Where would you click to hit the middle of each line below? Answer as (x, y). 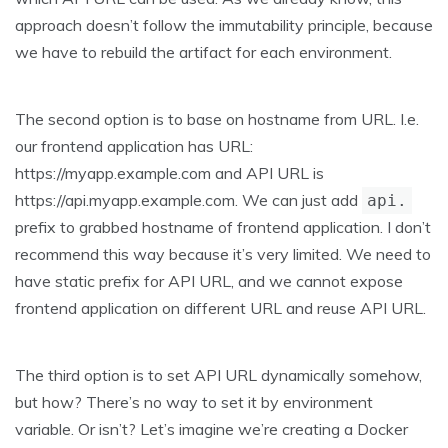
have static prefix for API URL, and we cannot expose (209, 281)
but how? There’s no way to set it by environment (194, 402)
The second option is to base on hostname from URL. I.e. (217, 119)
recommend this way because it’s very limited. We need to (223, 254)
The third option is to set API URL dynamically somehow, (218, 375)
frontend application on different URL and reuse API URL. (220, 308)
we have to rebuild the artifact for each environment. (203, 52)
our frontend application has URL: (134, 146)
